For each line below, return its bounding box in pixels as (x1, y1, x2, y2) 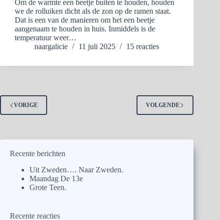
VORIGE (14, 101, 38, 109)
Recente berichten (10, 149, 65, 158)
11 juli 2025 (79, 42, 115, 51)
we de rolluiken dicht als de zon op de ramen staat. (15, 7, 171, 16)
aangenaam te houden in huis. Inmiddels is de (15, 25, 155, 33)
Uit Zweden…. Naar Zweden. (29, 165, 123, 174)
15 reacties (126, 42, 159, 51)
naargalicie (34, 42, 68, 51)
